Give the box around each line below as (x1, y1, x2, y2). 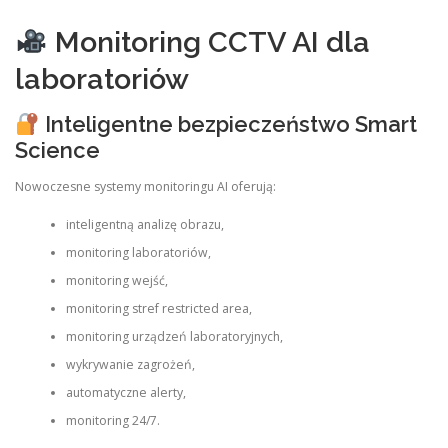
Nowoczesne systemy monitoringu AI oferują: (15, 177, 276, 195)
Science (15, 137, 100, 164)
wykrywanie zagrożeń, (65, 355, 195, 373)
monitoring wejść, (65, 271, 168, 289)
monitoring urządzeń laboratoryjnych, (65, 327, 283, 345)
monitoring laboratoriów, (65, 243, 211, 261)
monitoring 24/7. (65, 411, 160, 429)
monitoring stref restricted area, (65, 299, 252, 317)
